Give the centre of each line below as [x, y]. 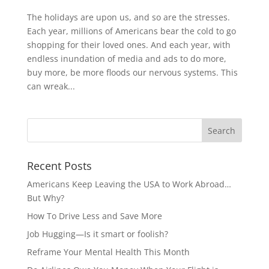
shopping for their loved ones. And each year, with [128, 44]
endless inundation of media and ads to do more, [126, 58]
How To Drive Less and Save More [94, 216]
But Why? [45, 198]
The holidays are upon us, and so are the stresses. [128, 17]
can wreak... [51, 86]
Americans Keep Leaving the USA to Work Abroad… [129, 184]
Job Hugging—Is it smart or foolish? [97, 234]
